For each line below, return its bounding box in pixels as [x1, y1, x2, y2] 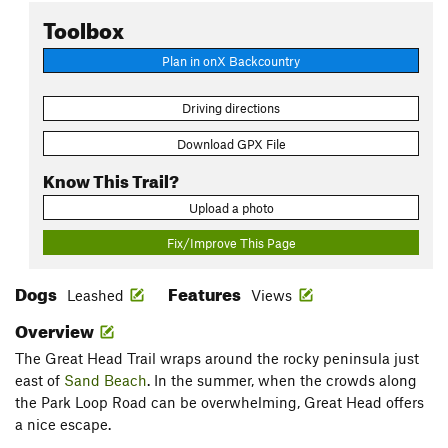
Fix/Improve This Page [166, 234, 296, 251]
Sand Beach [64, 371, 147, 390]
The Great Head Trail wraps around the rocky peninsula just [15, 349, 419, 368]
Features [168, 278, 244, 306]
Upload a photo [188, 199, 274, 216]
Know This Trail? [43, 164, 179, 192]
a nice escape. [15, 415, 111, 434]
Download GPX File [176, 135, 286, 152]
